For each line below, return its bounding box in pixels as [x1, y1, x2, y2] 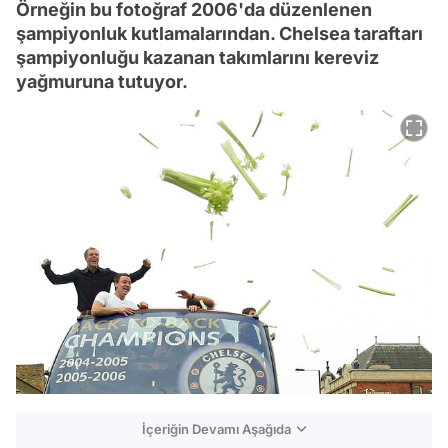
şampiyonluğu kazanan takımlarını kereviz [16, 47, 379, 69]
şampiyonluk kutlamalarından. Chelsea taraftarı [16, 23, 423, 45]
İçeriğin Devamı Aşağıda [142, 421, 291, 437]
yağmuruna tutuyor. [16, 71, 188, 93]
